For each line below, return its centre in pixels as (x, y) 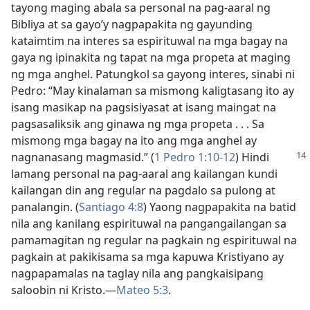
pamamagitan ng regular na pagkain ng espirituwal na (154, 240)
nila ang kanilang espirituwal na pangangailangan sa (149, 224)
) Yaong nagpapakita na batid (220, 207)
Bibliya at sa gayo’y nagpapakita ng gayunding (132, 24)
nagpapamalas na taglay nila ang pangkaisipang (137, 273)
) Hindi (252, 157)
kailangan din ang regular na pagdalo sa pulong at (143, 190)
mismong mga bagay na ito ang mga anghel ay (134, 140)
